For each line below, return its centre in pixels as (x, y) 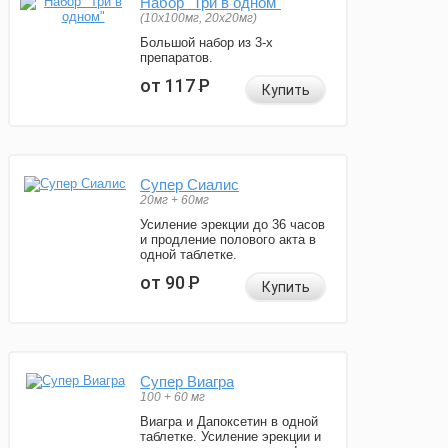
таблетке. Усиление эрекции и (230, 437)
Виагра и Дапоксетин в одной (229, 422)
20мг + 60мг (174, 200)
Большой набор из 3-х (206, 43)
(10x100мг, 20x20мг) (198, 18)
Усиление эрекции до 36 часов (232, 225)
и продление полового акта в (228, 240)
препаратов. (176, 58)
